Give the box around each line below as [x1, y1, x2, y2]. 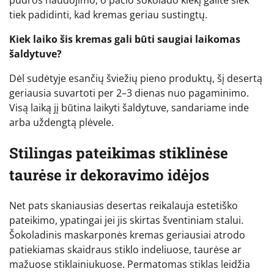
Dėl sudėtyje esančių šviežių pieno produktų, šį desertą [9, 71, 262, 85]
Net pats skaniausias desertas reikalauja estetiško [9, 198, 238, 212]
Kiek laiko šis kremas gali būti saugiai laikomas [9, 32, 240, 46]
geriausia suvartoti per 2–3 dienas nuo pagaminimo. [9, 86, 249, 100]
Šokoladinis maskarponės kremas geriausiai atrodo [9, 228, 245, 242]
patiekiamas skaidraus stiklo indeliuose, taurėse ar [9, 242, 242, 256]
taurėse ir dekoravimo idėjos [9, 165, 209, 185]
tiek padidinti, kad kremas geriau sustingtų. [9, 7, 207, 21]
